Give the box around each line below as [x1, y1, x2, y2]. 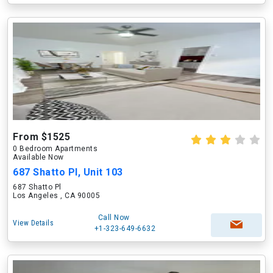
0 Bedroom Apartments [13, 144, 97, 153]
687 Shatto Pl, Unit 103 [13, 166, 123, 178]
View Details [13, 219, 54, 227]
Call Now [97, 213, 130, 222]
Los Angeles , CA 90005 [13, 191, 100, 200]
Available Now [13, 153, 64, 161]
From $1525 [13, 131, 70, 143]
